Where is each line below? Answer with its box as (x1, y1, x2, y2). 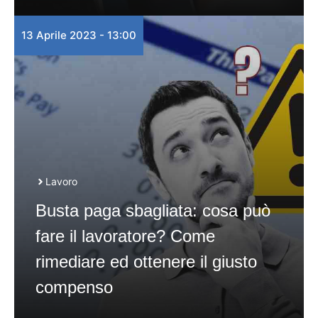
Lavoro (45, 175, 77, 187)
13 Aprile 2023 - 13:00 (21, 28, 136, 42)
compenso (35, 278, 113, 297)
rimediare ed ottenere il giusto (35, 252, 257, 271)
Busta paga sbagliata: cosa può (35, 201, 270, 220)
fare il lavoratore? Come (35, 226, 215, 246)
